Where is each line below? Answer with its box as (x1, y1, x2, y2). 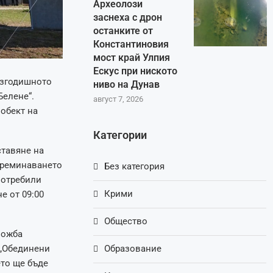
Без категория (104, 161, 165, 172)
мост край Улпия (93, 52, 171, 64)
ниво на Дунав (93, 79, 160, 91)
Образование (104, 243, 162, 255)
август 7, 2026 (93, 94, 144, 104)
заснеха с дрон (93, 12, 163, 24)
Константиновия (93, 38, 169, 51)
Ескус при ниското (93, 65, 178, 77)
